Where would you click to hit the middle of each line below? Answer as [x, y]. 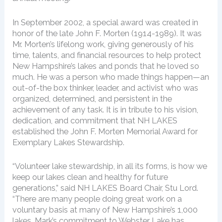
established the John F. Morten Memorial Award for [105, 131]
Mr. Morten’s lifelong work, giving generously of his [103, 44]
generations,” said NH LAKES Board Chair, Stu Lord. [106, 188]
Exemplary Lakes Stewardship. [69, 142]
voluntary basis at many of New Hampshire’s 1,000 [105, 210]
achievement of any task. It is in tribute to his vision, [106, 110]
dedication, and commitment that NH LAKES [95, 120]
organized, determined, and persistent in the [92, 99]
